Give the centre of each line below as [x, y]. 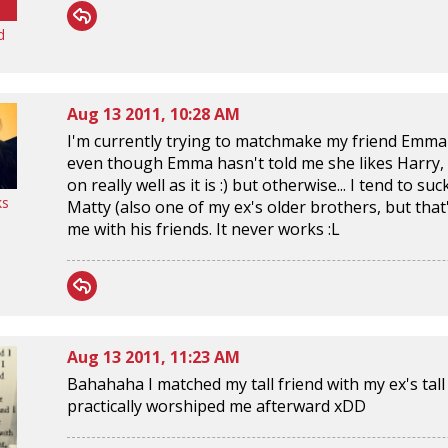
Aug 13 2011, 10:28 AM [153, 113]
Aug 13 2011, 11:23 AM [153, 356]
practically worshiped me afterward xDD [216, 405]
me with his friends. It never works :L [203, 228]
